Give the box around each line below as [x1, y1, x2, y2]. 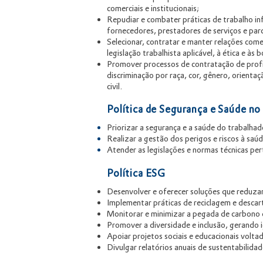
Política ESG [107, 167, 166, 180]
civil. [107, 81, 122, 92]
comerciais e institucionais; [107, 3, 200, 14]
